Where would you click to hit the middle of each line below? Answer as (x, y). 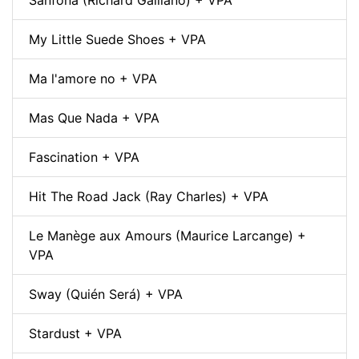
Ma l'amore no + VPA (93, 78)
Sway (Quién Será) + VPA (106, 294)
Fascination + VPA (84, 157)
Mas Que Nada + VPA (94, 117)
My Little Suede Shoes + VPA (117, 39)
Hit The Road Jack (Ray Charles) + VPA (149, 196)
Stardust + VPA (75, 333)
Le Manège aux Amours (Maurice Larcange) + (167, 235)
